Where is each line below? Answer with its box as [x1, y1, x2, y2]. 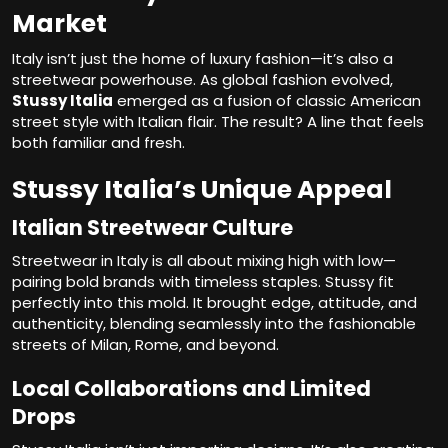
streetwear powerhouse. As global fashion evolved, [12, 69, 393, 91]
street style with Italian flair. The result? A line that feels [12, 111, 424, 133]
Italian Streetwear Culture [12, 213, 293, 243]
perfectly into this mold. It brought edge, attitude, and [12, 292, 417, 314]
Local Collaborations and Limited [12, 374, 371, 404]
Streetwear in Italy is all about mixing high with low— [12, 250, 396, 272]
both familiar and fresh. [12, 132, 185, 154]
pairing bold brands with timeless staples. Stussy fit [12, 271, 394, 293]
